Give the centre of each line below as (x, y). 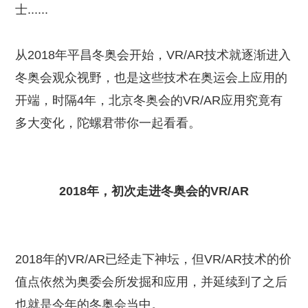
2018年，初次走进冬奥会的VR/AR (154, 191)
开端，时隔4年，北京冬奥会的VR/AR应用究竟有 (149, 101)
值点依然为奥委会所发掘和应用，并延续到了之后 (152, 282)
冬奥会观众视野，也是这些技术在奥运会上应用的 (152, 78)
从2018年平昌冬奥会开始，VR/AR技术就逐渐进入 (153, 55)
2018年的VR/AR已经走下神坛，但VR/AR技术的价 (154, 260)
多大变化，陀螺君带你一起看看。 (108, 123)
